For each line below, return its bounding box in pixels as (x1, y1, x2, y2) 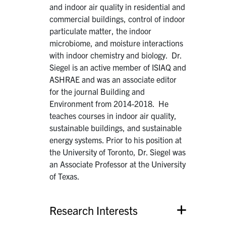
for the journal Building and (49, 86, 145, 96)
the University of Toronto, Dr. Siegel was (49, 146, 186, 157)
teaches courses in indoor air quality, (49, 110, 177, 121)
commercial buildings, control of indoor (49, 13, 186, 24)
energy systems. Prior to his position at (49, 134, 182, 145)
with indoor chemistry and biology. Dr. (49, 49, 182, 60)
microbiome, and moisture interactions (49, 37, 184, 48)
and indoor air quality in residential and (49, 1, 186, 12)
